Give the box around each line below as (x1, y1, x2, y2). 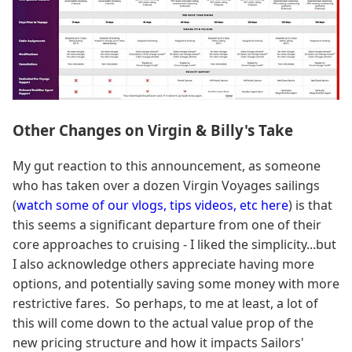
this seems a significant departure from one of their (13, 215, 321, 233)
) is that (288, 196, 332, 214)
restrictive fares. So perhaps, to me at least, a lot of (13, 294, 318, 312)
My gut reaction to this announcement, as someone (13, 156, 321, 174)
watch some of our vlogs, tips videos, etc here (16, 196, 288, 214)
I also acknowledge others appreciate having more (13, 255, 314, 273)
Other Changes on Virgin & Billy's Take (13, 120, 297, 141)
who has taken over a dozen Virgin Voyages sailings (13, 176, 320, 194)
